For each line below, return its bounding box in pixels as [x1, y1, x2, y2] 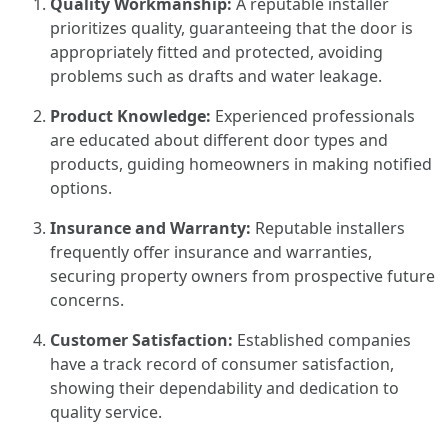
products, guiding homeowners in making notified [50, 153, 432, 175]
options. [50, 177, 112, 199]
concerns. [50, 289, 124, 311]
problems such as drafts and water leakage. [50, 65, 382, 87]
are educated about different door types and [50, 129, 388, 151]
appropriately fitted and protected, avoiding [50, 41, 383, 63]
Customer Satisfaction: [50, 329, 233, 351]
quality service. [50, 401, 162, 423]
